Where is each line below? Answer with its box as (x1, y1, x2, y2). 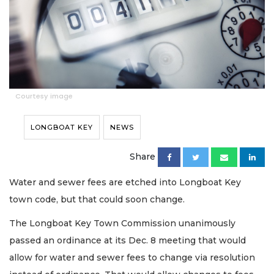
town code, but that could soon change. (9, 194, 185, 206)
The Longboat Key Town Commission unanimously (9, 217, 235, 229)
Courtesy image (15, 91, 73, 102)
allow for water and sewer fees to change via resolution (9, 251, 255, 263)
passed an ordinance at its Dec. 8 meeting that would (9, 234, 246, 246)
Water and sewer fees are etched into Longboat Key (9, 177, 241, 188)
